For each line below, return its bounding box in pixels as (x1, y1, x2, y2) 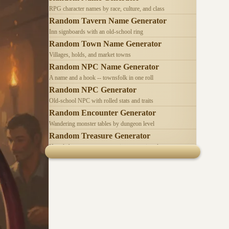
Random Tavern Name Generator (49, 16, 167, 25)
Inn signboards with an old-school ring (49, 28, 143, 35)
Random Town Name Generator (49, 39, 162, 48)
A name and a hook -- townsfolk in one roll (49, 74, 153, 81)
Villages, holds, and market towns (49, 51, 131, 58)
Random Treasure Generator (49, 131, 150, 140)
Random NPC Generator (49, 85, 136, 94)
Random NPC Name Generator (49, 62, 159, 71)
